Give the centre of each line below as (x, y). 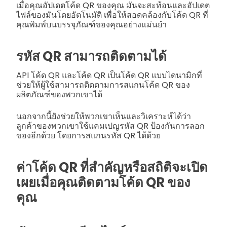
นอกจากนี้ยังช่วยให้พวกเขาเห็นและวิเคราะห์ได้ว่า (104, 116)
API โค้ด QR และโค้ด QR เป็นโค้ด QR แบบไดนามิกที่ (109, 75)
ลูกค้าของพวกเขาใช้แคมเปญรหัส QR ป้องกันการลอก (110, 126)
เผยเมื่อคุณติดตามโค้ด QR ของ (103, 183)
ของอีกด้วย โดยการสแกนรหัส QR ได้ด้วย (89, 136)
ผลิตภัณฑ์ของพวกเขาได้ (60, 94)
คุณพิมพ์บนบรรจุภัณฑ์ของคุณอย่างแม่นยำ (91, 24)
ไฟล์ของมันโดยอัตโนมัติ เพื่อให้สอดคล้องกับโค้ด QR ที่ (112, 15)
